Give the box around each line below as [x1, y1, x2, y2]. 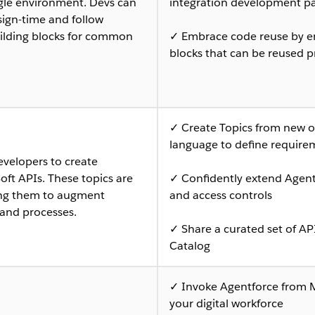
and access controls [169, 187, 272, 202]
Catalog [169, 238, 210, 253]
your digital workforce [169, 295, 283, 311]
